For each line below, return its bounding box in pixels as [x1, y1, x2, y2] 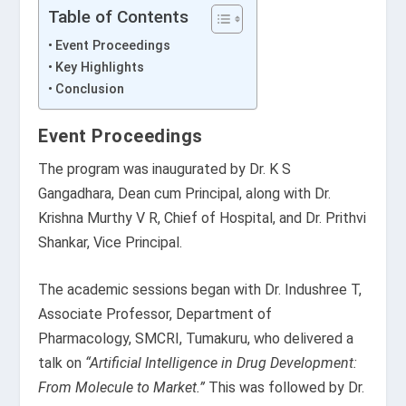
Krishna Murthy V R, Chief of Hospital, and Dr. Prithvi [38, 208, 367, 227]
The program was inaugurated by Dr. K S [38, 159, 292, 178]
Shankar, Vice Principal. [38, 233, 183, 251]
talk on [38, 354, 86, 372]
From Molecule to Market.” [38, 379, 206, 397]
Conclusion [55, 81, 125, 97]
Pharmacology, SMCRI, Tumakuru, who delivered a [38, 330, 354, 348]
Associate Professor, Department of [38, 305, 273, 324]
